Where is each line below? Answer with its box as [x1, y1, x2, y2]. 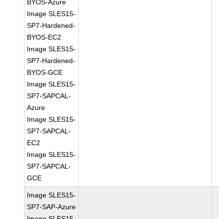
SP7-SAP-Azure [27, 203, 76, 211]
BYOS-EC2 [27, 33, 62, 41]
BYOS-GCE [27, 68, 63, 76]
